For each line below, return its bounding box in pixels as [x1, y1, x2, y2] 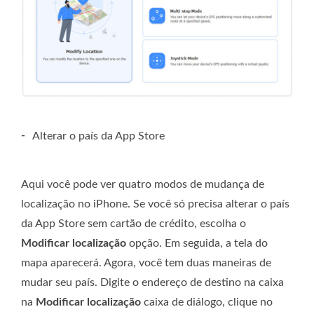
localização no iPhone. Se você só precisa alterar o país [21, 198, 289, 210]
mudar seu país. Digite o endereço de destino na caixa [21, 277, 284, 289]
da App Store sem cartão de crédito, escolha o [21, 218, 246, 230]
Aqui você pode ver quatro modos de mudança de [21, 179, 264, 191]
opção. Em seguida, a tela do [126, 238, 268, 250]
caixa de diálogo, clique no [141, 296, 273, 308]
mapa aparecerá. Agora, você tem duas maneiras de [21, 257, 271, 269]
